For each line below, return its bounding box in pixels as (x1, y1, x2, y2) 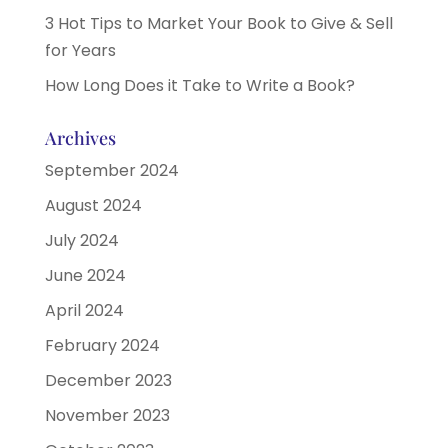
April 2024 (44, 298, 124, 322)
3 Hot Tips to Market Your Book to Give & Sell (44, 11, 393, 35)
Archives (44, 125, 116, 150)
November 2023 (44, 403, 170, 427)
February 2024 (44, 333, 160, 357)
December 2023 (44, 368, 172, 392)
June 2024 (44, 263, 126, 287)
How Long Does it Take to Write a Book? (44, 73, 355, 97)
